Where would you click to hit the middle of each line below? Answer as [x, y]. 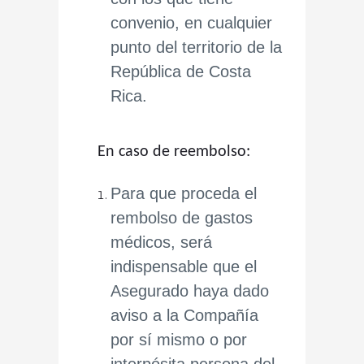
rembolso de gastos [182, 218]
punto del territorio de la [196, 47]
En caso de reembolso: [174, 152]
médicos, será [161, 242]
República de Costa [181, 71]
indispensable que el [184, 266]
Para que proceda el [184, 193]
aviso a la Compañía [184, 315]
